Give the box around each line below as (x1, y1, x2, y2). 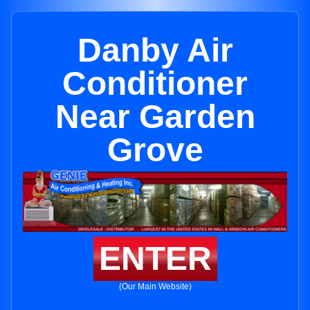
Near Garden (55, 98, 255, 135)
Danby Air (77, 32, 233, 69)
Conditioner (62, 65, 248, 102)
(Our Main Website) (118, 282, 192, 292)
